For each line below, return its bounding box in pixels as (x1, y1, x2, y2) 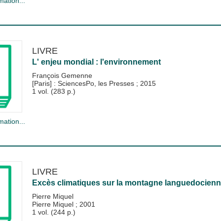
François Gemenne (32, 71, 92, 79)
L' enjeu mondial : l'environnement (32, 57, 161, 66)
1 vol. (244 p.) (32, 208, 75, 216)
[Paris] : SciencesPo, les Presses (32, 79, 136, 87)
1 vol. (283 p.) (32, 87, 75, 95)
